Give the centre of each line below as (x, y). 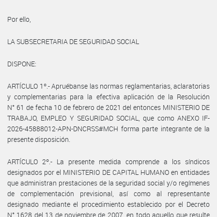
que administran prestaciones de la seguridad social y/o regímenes (108, 183)
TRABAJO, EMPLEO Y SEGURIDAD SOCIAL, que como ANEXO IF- (108, 118)
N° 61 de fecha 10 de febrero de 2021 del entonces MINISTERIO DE (108, 107)
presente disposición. (39, 139)
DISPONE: (22, 63)
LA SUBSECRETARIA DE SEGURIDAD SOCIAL (73, 41)
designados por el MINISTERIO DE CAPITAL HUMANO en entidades (108, 172)
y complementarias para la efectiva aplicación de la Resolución (108, 96)
